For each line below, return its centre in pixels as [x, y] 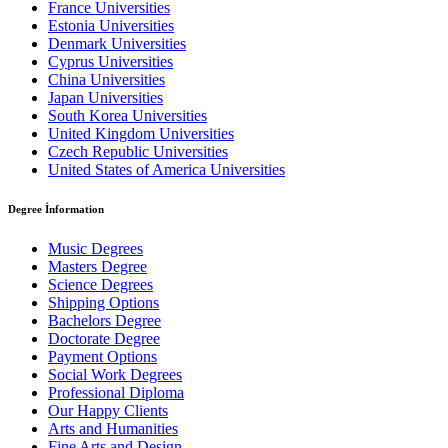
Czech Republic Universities [138, 151]
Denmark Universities [117, 43]
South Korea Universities [127, 115]
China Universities [106, 79]
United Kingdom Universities [141, 133]
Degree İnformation [56, 209]
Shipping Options [103, 303]
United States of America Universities [166, 169]
